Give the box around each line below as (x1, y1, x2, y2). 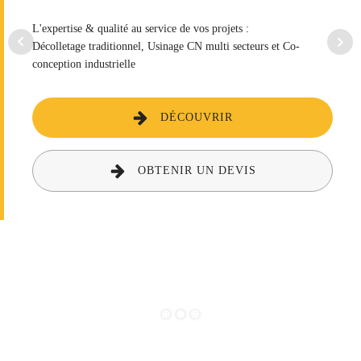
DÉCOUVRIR (160, 110, 233, 123)
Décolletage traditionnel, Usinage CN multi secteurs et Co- (32, 39, 300, 52)
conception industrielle (32, 57, 135, 70)
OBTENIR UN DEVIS (137, 164, 256, 176)
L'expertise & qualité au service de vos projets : (32, 22, 252, 35)
